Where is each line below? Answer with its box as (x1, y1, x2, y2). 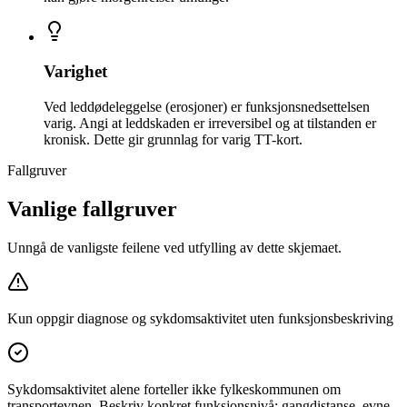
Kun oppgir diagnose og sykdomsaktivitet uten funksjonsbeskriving (7, 310, 393, 326)
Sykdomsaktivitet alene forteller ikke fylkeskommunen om (7, 381, 341, 397)
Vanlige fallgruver (7, 196, 177, 221)
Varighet (44, 62, 107, 82)
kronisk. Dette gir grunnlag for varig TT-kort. (44, 132, 303, 147)
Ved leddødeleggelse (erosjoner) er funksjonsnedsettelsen (44, 99, 370, 114)
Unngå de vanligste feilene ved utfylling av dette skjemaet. (7, 239, 342, 255)
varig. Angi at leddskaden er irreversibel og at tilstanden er (44, 115, 376, 131)
